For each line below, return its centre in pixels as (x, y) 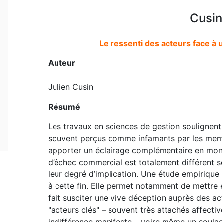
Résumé (64, 106)
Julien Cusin (70, 86)
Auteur (61, 63)
